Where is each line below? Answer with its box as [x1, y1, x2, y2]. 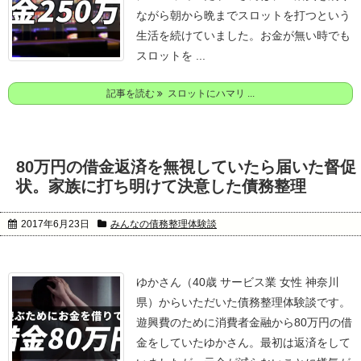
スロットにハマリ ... [163, 88, 255, 99]
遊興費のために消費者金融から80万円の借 [136, 316, 352, 329]
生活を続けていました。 [136, 29, 260, 42]
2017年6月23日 [21, 218, 89, 230]
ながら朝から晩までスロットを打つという [136, 9, 351, 22]
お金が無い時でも [260, 29, 351, 42]
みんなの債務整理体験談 [110, 218, 217, 230]
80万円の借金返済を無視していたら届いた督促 [16, 158, 356, 176]
